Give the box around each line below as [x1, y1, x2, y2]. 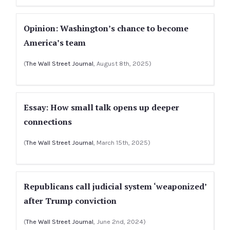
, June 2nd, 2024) [93, 218, 146, 225]
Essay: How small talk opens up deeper [24, 102, 179, 113]
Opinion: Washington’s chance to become [24, 23, 188, 34]
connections [24, 116, 72, 127]
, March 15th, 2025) [93, 139, 150, 146]
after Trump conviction [24, 195, 117, 206]
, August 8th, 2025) [93, 60, 151, 67]
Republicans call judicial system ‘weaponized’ [24, 181, 206, 192]
